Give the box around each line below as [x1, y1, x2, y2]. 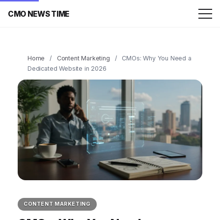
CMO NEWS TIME [8, 9, 70, 19]
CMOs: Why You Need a [122, 55, 192, 62]
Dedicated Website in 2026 [27, 65, 107, 72]
